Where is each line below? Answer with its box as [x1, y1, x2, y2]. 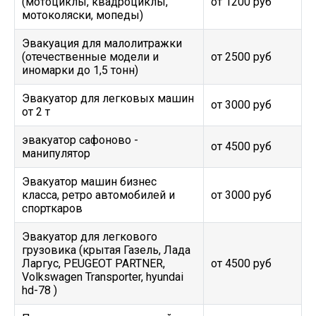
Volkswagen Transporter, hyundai [22, 270, 183, 284]
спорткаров [22, 202, 83, 215]
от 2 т [22, 105, 50, 119]
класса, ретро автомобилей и [22, 188, 175, 202]
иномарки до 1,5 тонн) [22, 63, 138, 77]
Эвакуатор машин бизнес [22, 175, 157, 188]
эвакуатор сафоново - [22, 133, 138, 147]
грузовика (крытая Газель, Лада [22, 243, 190, 257]
